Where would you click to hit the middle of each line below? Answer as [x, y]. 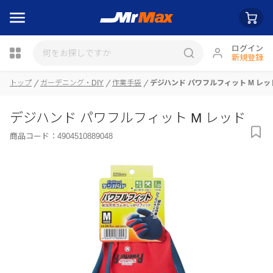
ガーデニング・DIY [72, 83]
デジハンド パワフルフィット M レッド [128, 118]
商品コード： [34, 136]
